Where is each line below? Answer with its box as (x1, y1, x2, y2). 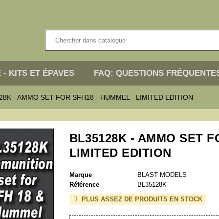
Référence (69, 181, 99, 189)
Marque (69, 171, 92, 179)
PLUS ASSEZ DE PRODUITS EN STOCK (79, 196, 202, 203)
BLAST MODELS (137, 171, 187, 179)
